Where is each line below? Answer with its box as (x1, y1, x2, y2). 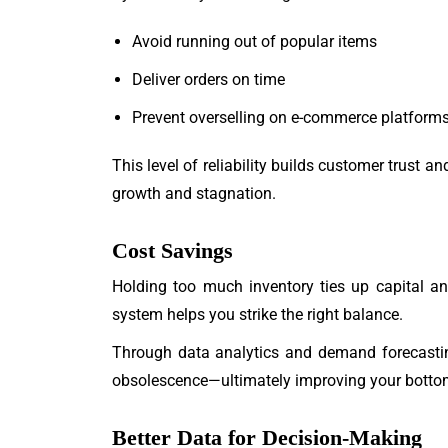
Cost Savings (112, 238, 233, 263)
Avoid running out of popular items (132, 32, 377, 51)
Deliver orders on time (132, 70, 285, 89)
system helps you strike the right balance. (112, 305, 403, 324)
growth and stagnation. (112, 184, 276, 203)
